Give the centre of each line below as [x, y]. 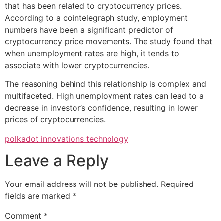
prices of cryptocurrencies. [55, 120]
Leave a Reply [57, 160]
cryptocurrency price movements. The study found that [109, 41]
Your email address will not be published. [82, 184]
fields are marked [39, 196]
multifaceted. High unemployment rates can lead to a [104, 96]
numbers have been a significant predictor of [89, 29]
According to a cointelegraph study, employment [96, 18]
